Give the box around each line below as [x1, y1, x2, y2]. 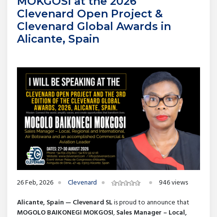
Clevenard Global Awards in [17, 19, 171, 33]
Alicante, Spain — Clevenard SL [17, 197, 112, 209]
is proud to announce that [112, 197, 189, 209]
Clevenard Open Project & [17, 7, 163, 20]
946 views [159, 177, 188, 189]
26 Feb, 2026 [17, 177, 53, 189]
